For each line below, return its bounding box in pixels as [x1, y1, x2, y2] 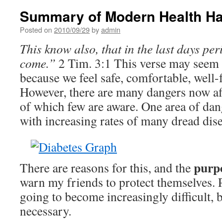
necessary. [20, 202, 71, 219]
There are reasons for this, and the [20, 159, 194, 176]
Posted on [20, 24, 52, 35]
